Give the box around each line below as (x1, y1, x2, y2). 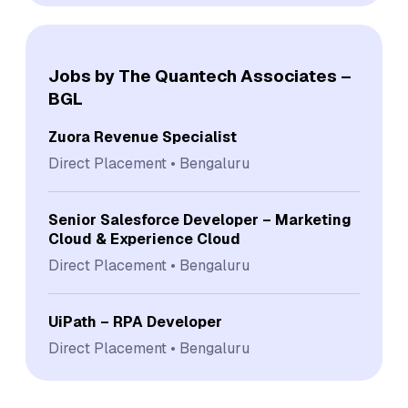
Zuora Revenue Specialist (48, 127, 237, 147)
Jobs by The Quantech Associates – (48, 65, 352, 88)
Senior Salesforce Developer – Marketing (48, 209, 352, 229)
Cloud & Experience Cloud (48, 229, 240, 249)
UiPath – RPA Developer (48, 311, 222, 331)
